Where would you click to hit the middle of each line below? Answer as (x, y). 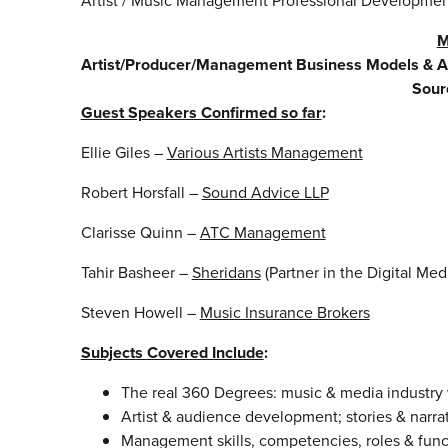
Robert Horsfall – (141, 193)
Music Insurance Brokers (284, 313)
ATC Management (262, 233)
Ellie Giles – (123, 153)
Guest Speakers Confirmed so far (201, 113)
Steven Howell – (140, 313)
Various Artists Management (264, 153)
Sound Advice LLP (265, 193)
